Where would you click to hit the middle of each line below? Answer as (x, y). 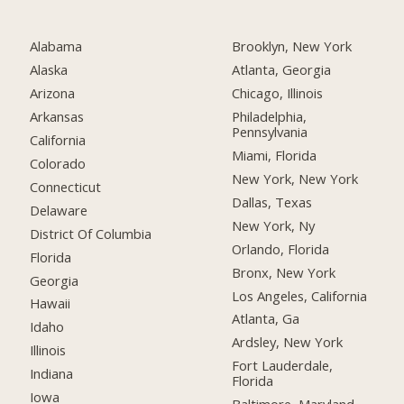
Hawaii (50, 303)
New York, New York (295, 179)
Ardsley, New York (288, 342)
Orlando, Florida (281, 248)
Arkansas (57, 117)
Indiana (52, 374)
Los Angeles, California (300, 295)
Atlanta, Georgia (282, 70)
